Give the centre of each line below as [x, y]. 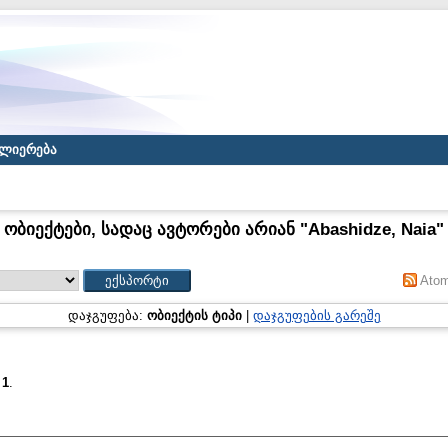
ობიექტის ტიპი [194, 315]
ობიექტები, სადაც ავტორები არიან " [156, 229]
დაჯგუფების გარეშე [316, 315]
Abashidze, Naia [372, 229]
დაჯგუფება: [107, 315]
